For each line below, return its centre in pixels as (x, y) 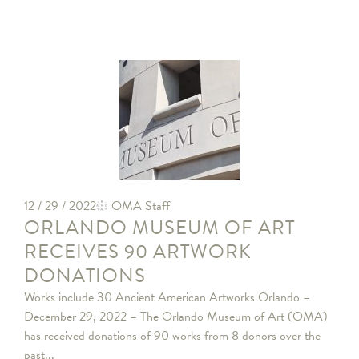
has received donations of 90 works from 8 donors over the (172, 336)
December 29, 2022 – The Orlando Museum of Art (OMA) (176, 317)
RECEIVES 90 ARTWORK (138, 252)
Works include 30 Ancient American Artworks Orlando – (167, 298)
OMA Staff (141, 206)
